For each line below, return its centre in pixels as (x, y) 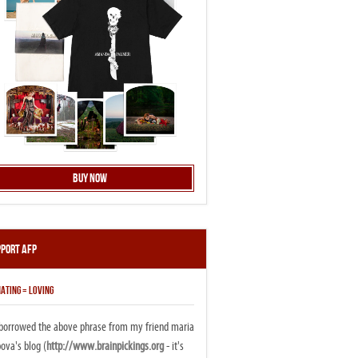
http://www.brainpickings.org (105, 346)
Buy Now (90, 179)
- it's (173, 346)
